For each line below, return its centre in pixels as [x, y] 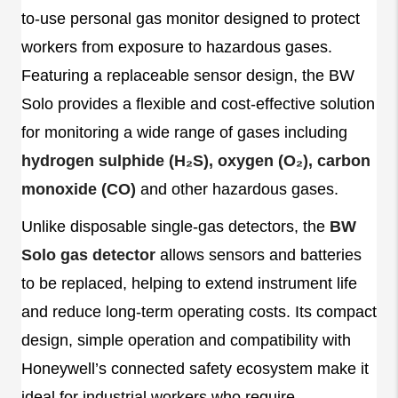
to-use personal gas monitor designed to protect [191, 18]
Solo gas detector [88, 255]
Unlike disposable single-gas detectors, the [175, 226]
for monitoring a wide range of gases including [184, 132]
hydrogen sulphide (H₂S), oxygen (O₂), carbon [196, 160]
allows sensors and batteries [259, 255]
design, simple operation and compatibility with [186, 340]
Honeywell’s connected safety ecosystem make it [195, 368]
